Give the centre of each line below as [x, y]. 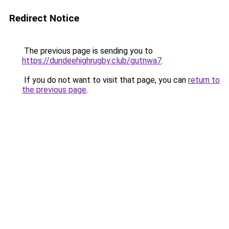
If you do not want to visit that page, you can [105, 80]
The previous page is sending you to [87, 51]
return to [204, 80]
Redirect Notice [44, 18]
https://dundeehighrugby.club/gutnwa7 [92, 61]
